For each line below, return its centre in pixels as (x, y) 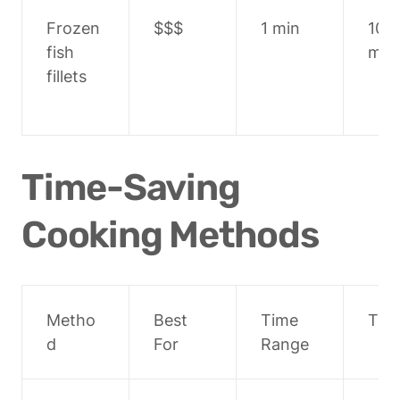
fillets (67, 77)
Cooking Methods (170, 234)
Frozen (73, 29)
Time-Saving (131, 187)
